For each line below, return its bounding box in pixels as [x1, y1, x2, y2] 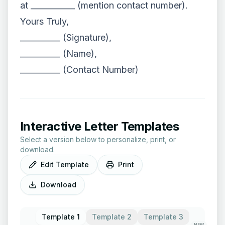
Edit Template [41, 160, 89, 169]
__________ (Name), [20, 48, 97, 59]
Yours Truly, [20, 16, 69, 27]
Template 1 [42, 212, 80, 221]
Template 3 [144, 212, 183, 221]
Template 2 [92, 212, 132, 221]
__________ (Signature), [20, 32, 111, 43]
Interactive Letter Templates [20, 119, 179, 134]
